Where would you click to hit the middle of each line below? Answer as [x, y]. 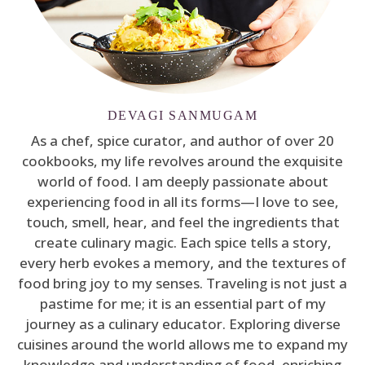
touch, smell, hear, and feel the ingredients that [182, 222]
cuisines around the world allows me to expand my [182, 344]
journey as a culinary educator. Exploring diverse [182, 323]
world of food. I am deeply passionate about [182, 181]
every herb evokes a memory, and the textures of [182, 262]
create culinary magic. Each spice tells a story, [182, 242]
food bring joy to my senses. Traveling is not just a [182, 283]
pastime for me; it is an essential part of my [182, 303]
